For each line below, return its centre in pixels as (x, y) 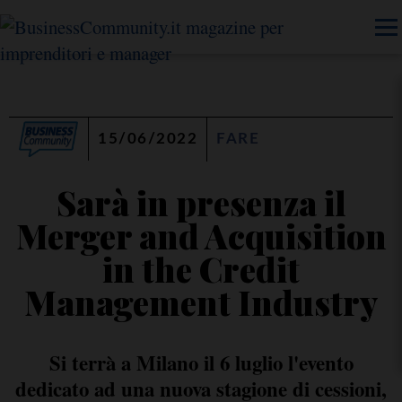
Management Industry (201, 302)
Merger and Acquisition (201, 236)
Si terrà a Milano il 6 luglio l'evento (201, 363)
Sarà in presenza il (201, 202)
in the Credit (201, 269)
